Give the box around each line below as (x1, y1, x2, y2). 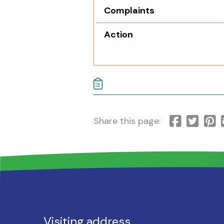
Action (104, 28, 133, 40)
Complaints (104, 4, 154, 16)
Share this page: (93, 114, 160, 127)
